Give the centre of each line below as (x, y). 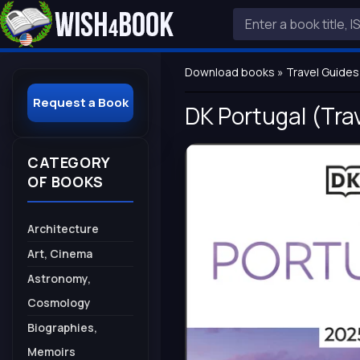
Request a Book (80, 102)
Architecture (63, 229)
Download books (230, 72)
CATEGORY (69, 162)
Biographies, (62, 327)
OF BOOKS (65, 182)
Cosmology (59, 303)
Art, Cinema (60, 254)
